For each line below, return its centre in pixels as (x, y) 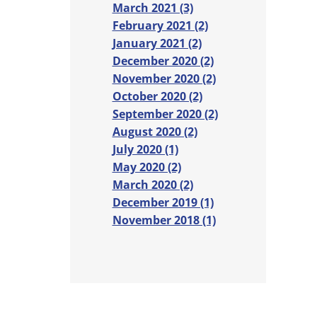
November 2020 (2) (164, 79)
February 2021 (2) (160, 26)
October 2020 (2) (157, 97)
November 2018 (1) (164, 220)
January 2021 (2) (157, 44)
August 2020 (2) (155, 132)
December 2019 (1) (163, 203)
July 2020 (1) (145, 150)
